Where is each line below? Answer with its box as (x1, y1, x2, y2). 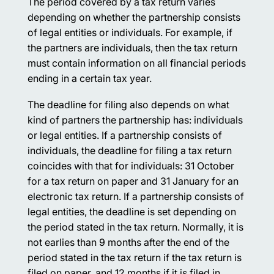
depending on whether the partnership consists (28, 10, 240, 23)
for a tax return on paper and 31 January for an (28, 174, 239, 187)
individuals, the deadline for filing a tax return (28, 144, 232, 157)
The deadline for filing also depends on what (28, 98, 229, 111)
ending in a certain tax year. (28, 72, 152, 84)
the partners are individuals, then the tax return (28, 41, 237, 54)
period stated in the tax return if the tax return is (28, 251, 242, 264)
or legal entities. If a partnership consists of (28, 128, 222, 141)
